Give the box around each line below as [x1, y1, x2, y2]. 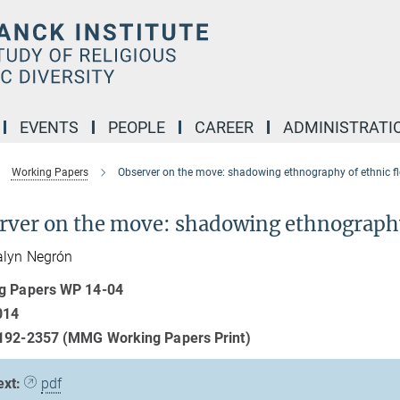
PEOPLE [108, 118, 165, 137]
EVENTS [20, 118, 79, 137]
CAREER [195, 118, 254, 137]
